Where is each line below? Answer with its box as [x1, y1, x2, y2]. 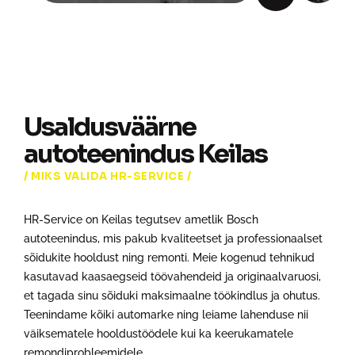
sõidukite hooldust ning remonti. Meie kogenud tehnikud [24, 250, 315, 264]
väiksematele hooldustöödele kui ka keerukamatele [24, 326, 293, 340]
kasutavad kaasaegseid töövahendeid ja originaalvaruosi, [24, 269, 321, 283]
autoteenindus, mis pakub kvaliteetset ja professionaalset [24, 231, 323, 245]
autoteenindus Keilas [24, 137, 267, 170]
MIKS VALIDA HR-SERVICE [31, 169, 187, 183]
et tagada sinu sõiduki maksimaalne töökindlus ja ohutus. [24, 288, 320, 302]
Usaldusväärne [24, 110, 196, 143]
